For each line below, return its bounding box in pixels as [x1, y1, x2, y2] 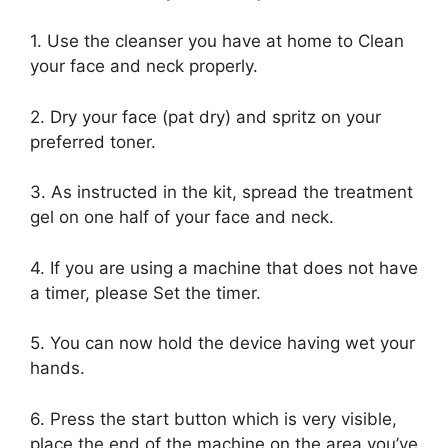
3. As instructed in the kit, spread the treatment [30, 182, 413, 203]
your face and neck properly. [30, 56, 258, 77]
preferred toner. [30, 131, 156, 152]
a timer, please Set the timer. [30, 282, 261, 303]
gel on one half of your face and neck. [30, 207, 334, 228]
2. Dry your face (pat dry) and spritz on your [30, 106, 381, 127]
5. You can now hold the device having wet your [30, 333, 415, 354]
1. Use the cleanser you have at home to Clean [30, 31, 404, 52]
